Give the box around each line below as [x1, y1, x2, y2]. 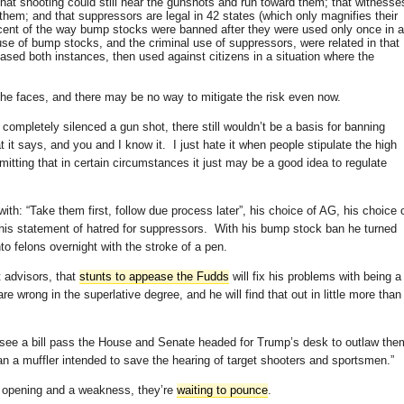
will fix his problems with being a [229, 270, 401, 284]
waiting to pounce [177, 383, 268, 398]
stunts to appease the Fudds [79, 270, 229, 284]
